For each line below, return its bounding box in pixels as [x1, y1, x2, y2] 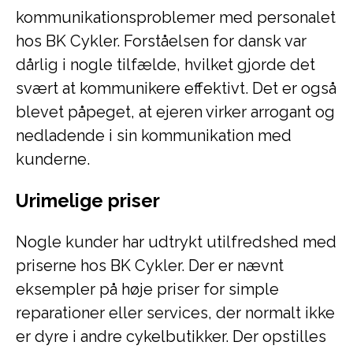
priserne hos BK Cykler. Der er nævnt [16, 256, 284, 275]
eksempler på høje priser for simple [16, 280, 279, 299]
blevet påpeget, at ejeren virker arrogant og [16, 102, 335, 121]
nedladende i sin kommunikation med [16, 126, 292, 145]
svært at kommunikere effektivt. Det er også [16, 79, 336, 98]
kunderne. [16, 150, 90, 169]
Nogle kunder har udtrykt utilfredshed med [16, 232, 336, 251]
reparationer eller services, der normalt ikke [16, 303, 335, 322]
